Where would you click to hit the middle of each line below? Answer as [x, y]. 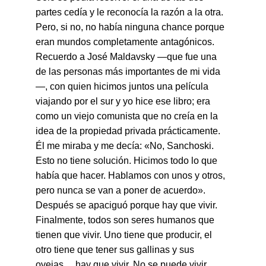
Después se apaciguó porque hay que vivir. [128, 205]
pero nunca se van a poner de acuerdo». [122, 190]
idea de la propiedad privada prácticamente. [129, 131]
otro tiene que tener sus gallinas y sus [116, 250]
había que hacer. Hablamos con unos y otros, [132, 175]
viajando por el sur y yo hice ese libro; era [124, 101]
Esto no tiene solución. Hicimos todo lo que [128, 161]
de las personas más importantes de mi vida [128, 72]
